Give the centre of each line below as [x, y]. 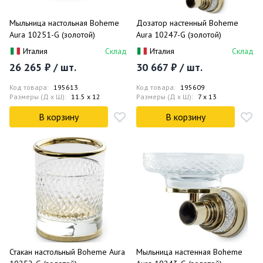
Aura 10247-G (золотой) [179, 35]
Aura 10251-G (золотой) [52, 35]
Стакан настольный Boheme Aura [67, 252]
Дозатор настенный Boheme [187, 23]
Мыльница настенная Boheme [189, 252]
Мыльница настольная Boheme [64, 23]
